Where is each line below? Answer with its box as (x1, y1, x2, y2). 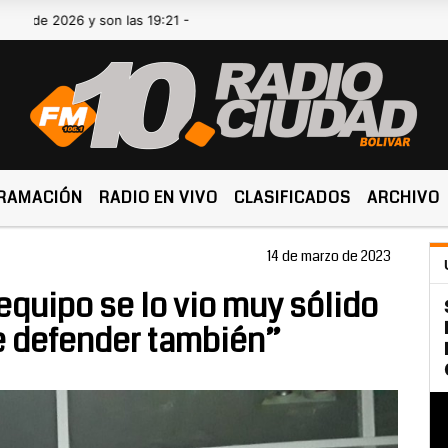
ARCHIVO (367, 186, 441, 209)
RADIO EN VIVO (99, 186, 219, 209)
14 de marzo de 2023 (267, 246, 391, 266)
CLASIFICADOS (234, 186, 352, 209)
